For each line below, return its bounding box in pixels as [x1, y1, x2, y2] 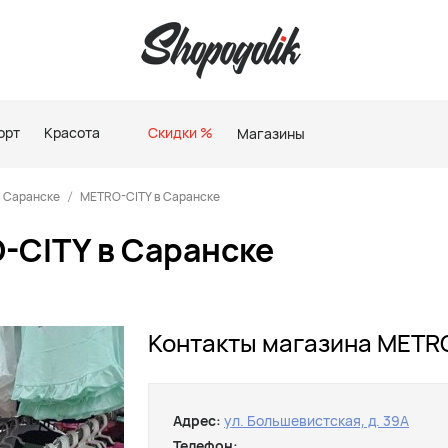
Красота [44, 123, 100, 142]
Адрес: [173, 411, 224, 430]
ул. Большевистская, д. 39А [224, 411, 409, 430]
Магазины [237, 124, 305, 143]
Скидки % [148, 123, 213, 142]
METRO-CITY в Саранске [80, 188, 220, 205]
